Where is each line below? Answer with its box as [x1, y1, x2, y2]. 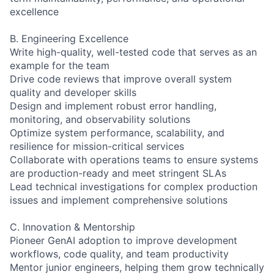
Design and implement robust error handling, [10, 99, 217, 112]
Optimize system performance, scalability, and [10, 126, 224, 139]
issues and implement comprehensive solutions [10, 193, 228, 206]
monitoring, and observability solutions [10, 113, 190, 125]
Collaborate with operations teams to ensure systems [10, 153, 258, 166]
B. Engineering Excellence [10, 32, 128, 45]
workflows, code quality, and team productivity [10, 247, 229, 260]
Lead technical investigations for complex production [10, 180, 257, 193]
